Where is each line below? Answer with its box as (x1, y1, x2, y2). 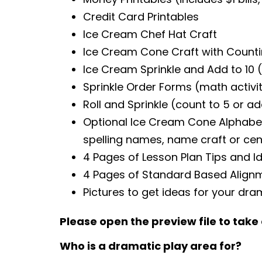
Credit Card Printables (83, 9, 199, 25)
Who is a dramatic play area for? (60, 239, 242, 254)
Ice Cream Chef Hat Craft (83, 27, 217, 42)
